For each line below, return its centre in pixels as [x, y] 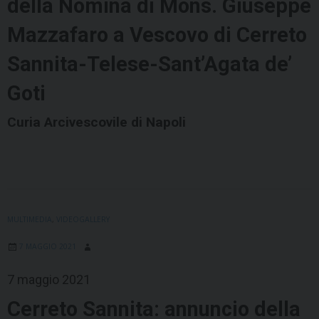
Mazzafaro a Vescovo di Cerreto [157, 35]
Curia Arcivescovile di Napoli [96, 122]
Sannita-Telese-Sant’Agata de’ [150, 64]
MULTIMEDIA [30, 220]
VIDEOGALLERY [83, 220]
